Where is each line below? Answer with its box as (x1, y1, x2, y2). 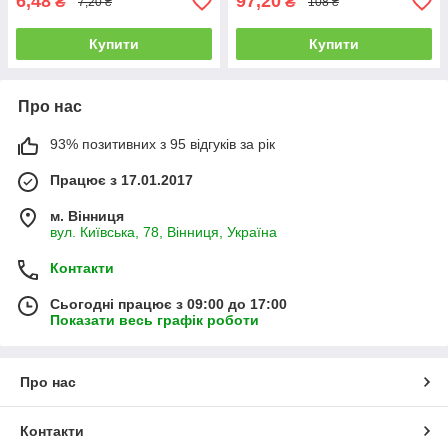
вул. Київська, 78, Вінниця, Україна (50, 224, 277, 241)
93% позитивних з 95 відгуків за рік (50, 136, 275, 153)
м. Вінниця (50, 208, 124, 225)
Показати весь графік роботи (50, 312, 259, 329)
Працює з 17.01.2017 (50, 172, 193, 189)
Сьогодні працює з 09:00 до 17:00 (50, 296, 287, 313)
